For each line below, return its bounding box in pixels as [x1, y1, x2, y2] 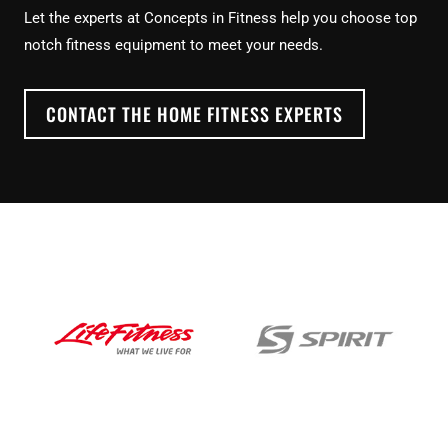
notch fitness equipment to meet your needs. [24, 36, 323, 55]
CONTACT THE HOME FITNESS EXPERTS [46, 101, 343, 128]
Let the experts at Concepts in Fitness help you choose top [24, 9, 417, 28]
